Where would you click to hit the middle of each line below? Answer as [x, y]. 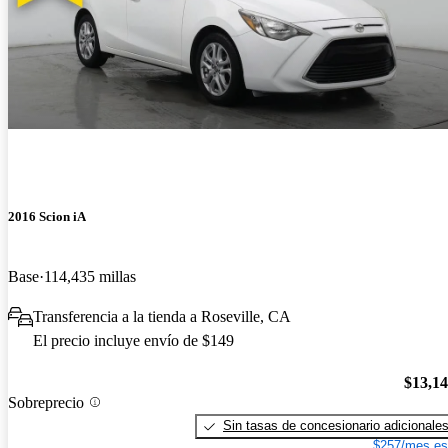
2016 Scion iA [47, 217]
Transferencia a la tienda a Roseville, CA [162, 316]
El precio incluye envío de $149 [133, 340]
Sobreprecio [46, 402]
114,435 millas [90, 276]
